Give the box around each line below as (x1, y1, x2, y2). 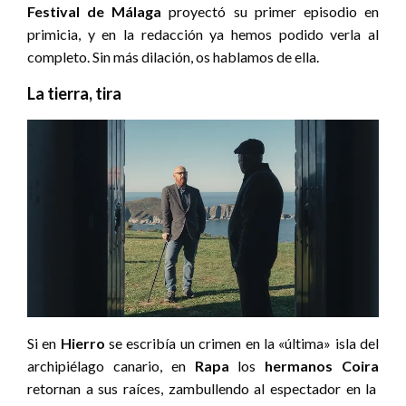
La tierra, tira (27, 82, 121, 103)
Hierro (60, 333, 105, 352)
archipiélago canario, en (27, 356, 195, 374)
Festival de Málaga (27, 2, 162, 20)
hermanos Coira (265, 356, 380, 374)
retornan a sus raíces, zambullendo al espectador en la (27, 379, 377, 397)
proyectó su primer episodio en (161, 2, 380, 20)
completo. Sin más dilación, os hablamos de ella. (27, 47, 319, 65)
